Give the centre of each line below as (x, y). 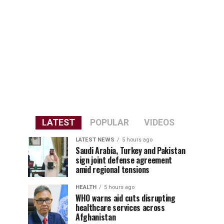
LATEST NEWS (95, 140)
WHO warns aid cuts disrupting (125, 198)
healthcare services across (120, 207)
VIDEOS (159, 122)
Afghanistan (96, 217)
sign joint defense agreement (124, 160)
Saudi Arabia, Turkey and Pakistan (130, 150)
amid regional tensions (112, 169)
